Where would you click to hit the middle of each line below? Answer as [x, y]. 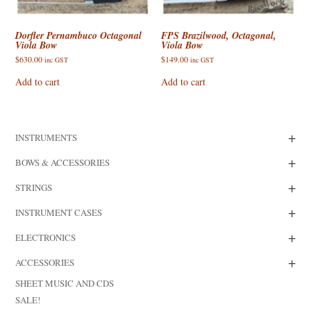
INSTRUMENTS [47, 137]
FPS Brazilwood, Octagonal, [219, 35]
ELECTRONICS [46, 237]
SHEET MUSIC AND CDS [65, 284]
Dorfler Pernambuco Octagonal [79, 35]
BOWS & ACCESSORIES [63, 162]
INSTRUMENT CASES [59, 212]
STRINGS [34, 187]
